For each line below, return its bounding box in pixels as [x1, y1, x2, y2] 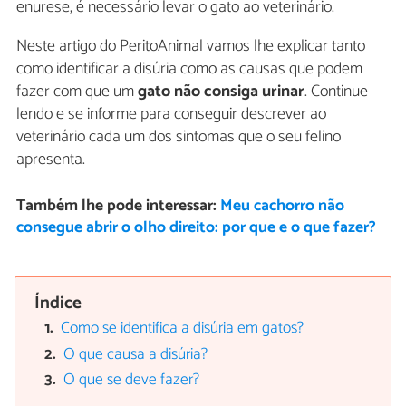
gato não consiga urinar [138, 78, 304, 106]
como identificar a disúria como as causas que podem [16, 55, 362, 83]
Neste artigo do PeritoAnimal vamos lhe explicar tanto [16, 33, 365, 61]
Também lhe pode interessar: [15, 192, 220, 219]
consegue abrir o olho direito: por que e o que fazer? [15, 214, 376, 241]
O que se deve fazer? [63, 366, 200, 393]
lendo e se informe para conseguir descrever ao [16, 101, 326, 129]
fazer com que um [16, 78, 138, 106]
